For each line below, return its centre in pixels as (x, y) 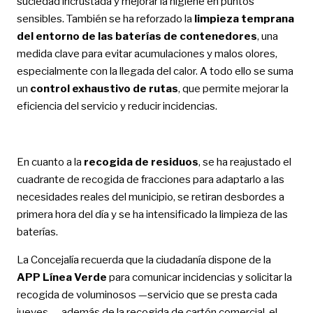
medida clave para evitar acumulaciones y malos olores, (147, 53)
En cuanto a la (49, 162)
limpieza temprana (244, 19)
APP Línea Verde (61, 277)
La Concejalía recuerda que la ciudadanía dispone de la (144, 260)
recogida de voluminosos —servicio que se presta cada (147, 294)
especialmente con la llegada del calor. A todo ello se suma (155, 71)
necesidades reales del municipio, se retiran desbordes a (150, 197)
